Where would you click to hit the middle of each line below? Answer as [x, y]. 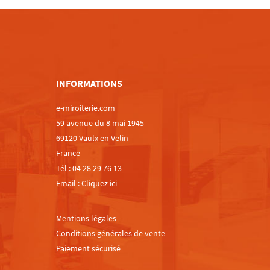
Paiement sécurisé [89, 249]
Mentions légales [86, 218]
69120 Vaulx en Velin [93, 138]
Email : [69, 184]
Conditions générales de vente [111, 234]
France [68, 153]
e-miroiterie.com [86, 108]
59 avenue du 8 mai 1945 [100, 123]
